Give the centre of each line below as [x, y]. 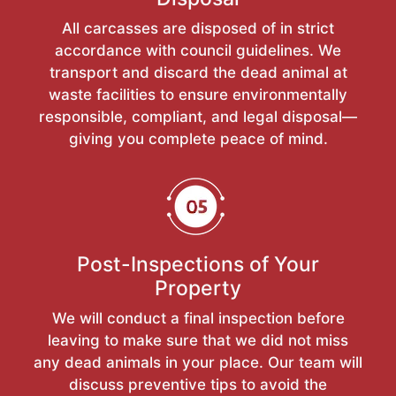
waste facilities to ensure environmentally [198, 94]
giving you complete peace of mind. [198, 138]
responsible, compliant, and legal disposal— [198, 116]
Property [198, 288]
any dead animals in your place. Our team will [198, 362]
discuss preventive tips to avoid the [198, 384]
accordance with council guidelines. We [198, 50]
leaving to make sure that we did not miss [198, 340]
